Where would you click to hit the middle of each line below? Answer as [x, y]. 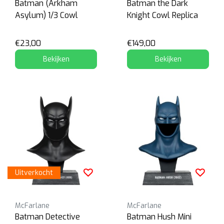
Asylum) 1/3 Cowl [46, 15]
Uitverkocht [34, 172]
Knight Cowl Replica [162, 15]
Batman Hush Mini [159, 216]
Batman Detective [47, 216]
